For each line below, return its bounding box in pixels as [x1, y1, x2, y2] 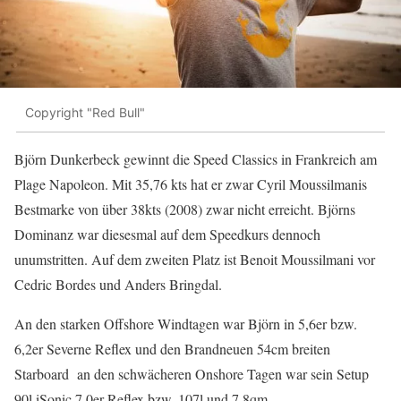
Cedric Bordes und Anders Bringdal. [14, 274, 222, 294]
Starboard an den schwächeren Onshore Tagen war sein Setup [14, 363, 369, 383]
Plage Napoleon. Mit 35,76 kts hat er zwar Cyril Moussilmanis [14, 174, 367, 193]
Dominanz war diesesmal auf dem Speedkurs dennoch [14, 224, 320, 243]
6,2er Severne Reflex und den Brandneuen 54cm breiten [14, 338, 330, 358]
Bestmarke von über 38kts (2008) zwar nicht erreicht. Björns [14, 199, 355, 218]
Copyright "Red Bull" [25, 105, 145, 121]
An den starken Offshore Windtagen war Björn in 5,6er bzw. [14, 313, 357, 333]
